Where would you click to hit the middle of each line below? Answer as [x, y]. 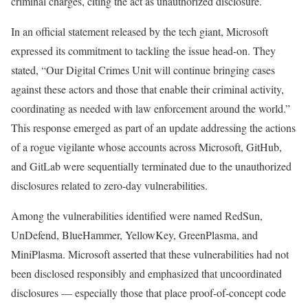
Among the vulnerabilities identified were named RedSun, [137, 216]
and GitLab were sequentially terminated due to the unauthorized [151, 166]
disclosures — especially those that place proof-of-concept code [148, 293]
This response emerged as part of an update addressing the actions [153, 128]
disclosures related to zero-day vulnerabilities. [109, 186]
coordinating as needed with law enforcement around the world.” [151, 109]
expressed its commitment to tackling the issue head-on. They [143, 51]
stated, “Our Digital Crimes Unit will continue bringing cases [143, 70]
